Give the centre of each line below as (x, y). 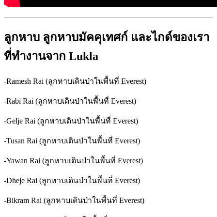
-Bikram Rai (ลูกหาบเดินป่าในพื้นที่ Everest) (74, 200)
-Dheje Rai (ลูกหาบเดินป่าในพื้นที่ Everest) (72, 180)
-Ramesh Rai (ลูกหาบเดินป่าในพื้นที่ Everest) (75, 81)
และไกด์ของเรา (170, 38)
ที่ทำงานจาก (35, 56)
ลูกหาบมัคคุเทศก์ (85, 38)
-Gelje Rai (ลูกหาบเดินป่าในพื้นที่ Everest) (71, 121)
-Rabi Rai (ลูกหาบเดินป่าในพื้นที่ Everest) (70, 101)
